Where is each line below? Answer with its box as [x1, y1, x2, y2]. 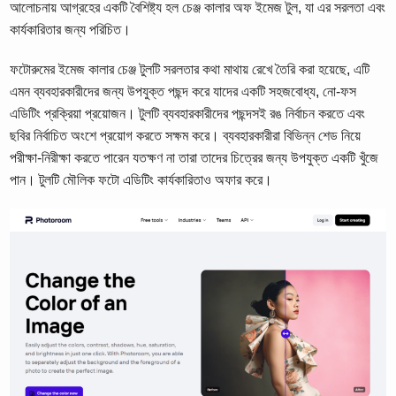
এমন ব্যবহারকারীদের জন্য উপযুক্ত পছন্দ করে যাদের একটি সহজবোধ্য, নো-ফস [10, 84, 357, 100]
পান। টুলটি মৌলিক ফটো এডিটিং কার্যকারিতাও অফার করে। [10, 172, 273, 188]
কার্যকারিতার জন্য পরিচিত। [10, 22, 132, 38]
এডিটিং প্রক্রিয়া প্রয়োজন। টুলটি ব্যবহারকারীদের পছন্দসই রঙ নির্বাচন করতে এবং [10, 106, 366, 122]
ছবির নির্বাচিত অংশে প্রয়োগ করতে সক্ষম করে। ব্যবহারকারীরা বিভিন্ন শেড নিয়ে [10, 128, 362, 144]
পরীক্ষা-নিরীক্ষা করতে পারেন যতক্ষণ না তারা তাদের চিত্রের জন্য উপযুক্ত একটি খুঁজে [10, 150, 379, 166]
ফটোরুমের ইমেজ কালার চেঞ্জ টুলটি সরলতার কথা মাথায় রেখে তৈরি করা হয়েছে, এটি [10, 62, 370, 78]
